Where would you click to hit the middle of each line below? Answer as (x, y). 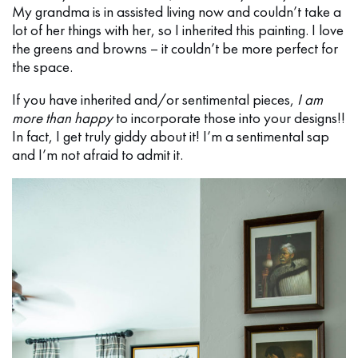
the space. (42, 67)
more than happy (62, 118)
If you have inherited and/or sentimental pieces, (155, 100)
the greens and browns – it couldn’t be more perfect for (175, 49)
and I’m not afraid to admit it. (97, 155)
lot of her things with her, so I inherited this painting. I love (178, 30)
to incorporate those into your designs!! (229, 118)
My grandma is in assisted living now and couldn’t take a (177, 12)
